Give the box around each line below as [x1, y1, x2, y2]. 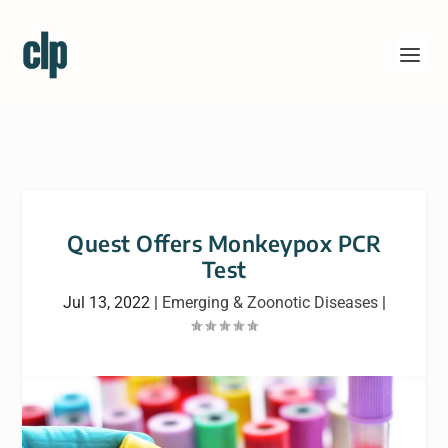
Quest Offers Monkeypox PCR [67, 229, 381, 257]
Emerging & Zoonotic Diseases [161, 293, 378, 312]
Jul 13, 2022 [62, 293, 150, 312]
